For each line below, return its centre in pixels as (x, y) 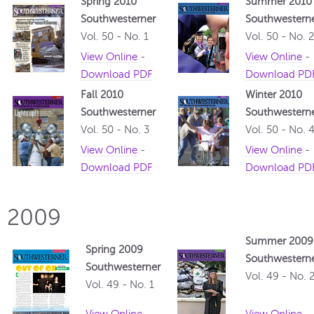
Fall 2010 (102, 95)
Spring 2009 (114, 250)
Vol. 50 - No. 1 (115, 37)
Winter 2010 (274, 95)
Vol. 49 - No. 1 (120, 285)
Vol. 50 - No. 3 (115, 130)
